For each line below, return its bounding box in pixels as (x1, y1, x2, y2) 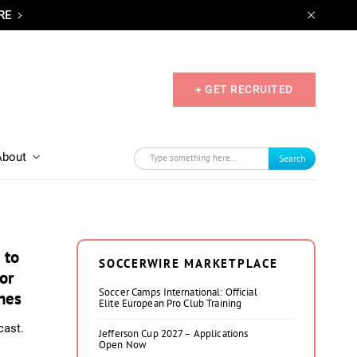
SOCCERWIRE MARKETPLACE (99, 256, 278, 271)
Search (278, 151, 306, 164)
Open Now (99, 338, 147, 351)
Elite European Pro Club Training (99, 296, 242, 310)
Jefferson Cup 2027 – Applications (99, 327, 249, 340)
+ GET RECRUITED (195, 82, 293, 96)
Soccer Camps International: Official (99, 285, 257, 299)
